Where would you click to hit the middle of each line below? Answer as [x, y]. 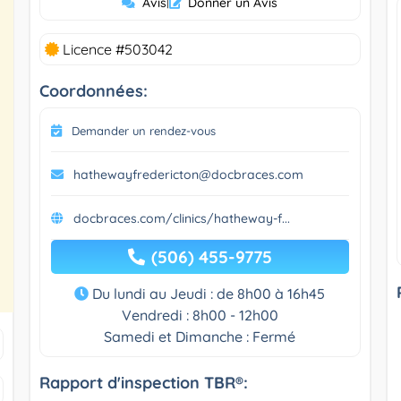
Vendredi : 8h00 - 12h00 [200, 315]
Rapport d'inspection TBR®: [143, 382]
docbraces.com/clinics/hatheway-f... [181, 218]
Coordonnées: [93, 90]
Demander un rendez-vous [143, 130]
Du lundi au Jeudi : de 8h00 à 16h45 [207, 293]
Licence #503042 [115, 49]
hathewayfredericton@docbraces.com [188, 174]
